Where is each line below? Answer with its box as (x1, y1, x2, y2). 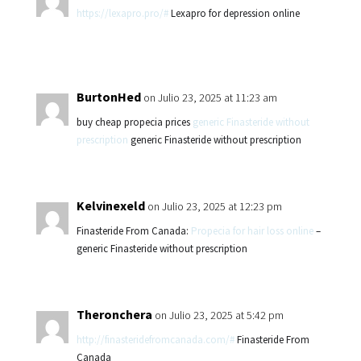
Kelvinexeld (76, 197, 145, 214)
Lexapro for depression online (168, 6, 300, 20)
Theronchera (76, 306, 152, 322)
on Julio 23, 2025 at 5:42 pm (154, 308, 284, 322)
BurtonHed (76, 89, 141, 105)
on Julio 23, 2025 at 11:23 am (143, 90, 277, 105)
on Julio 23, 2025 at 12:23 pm (147, 199, 282, 214)
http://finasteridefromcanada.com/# (76, 333, 234, 346)
